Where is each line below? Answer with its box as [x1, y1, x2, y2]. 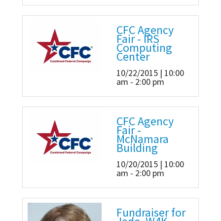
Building [116, 140, 158, 156]
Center [116, 49, 149, 65]
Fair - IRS [116, 31, 159, 47]
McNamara [116, 131, 169, 147]
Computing [116, 40, 172, 56]
